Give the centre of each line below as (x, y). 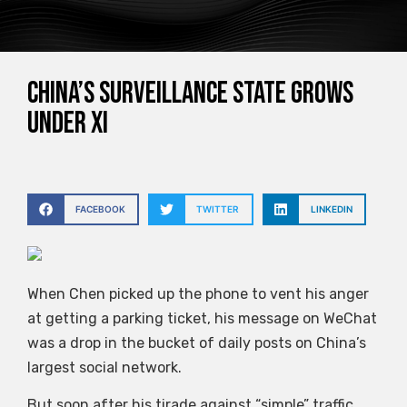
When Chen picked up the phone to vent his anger (198, 293)
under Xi (68, 124)
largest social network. (104, 367)
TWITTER (218, 209)
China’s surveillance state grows (190, 94)
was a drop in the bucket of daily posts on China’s (197, 342)
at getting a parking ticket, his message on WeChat (202, 318)
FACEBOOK (100, 209)
